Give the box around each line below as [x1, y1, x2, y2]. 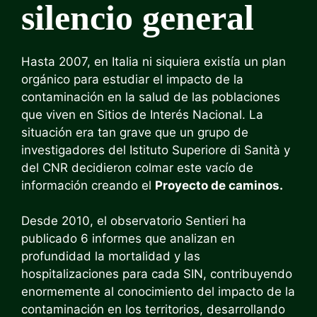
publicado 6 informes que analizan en [21, 231, 235, 246]
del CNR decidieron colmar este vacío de [21, 160, 253, 175]
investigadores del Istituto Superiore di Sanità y [21, 142, 290, 157]
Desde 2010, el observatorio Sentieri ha [21, 214, 246, 228]
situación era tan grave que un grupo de [21, 125, 248, 139]
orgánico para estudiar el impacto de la [21, 71, 243, 86]
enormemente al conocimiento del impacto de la [21, 284, 295, 299]
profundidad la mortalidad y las [21, 249, 200, 263]
